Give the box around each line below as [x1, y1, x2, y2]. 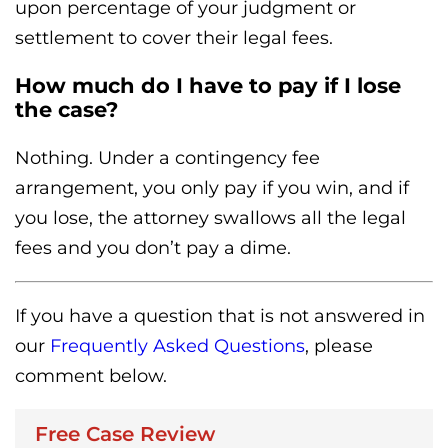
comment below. [15, 364, 167, 387]
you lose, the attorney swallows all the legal [15, 206, 406, 229]
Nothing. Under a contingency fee [15, 146, 320, 169]
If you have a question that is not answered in [15, 304, 425, 327]
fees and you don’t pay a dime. [15, 236, 291, 259]
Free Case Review [35, 421, 215, 446]
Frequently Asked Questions [50, 334, 305, 357]
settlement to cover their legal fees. [15, 26, 333, 49]
